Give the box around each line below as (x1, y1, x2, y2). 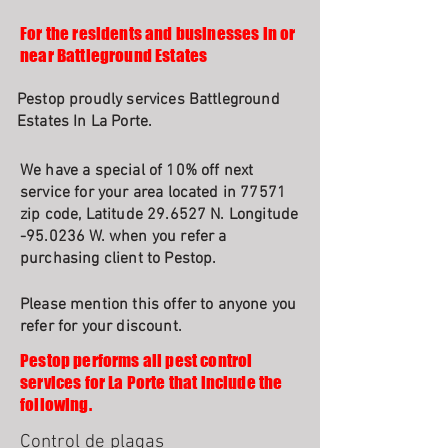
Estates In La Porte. (17, 112, 153, 132)
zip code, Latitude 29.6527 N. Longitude (20, 205, 299, 225)
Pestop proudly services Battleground (17, 90, 280, 110)
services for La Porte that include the (20, 372, 283, 393)
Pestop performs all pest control (20, 350, 253, 371)
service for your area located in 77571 (20, 183, 287, 203)
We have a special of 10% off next (20, 161, 254, 181)
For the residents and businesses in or (20, 23, 296, 44)
